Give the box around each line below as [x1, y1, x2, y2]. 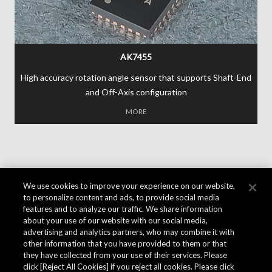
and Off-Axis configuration [85, 87, 187, 98]
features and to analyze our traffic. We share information [23, 204, 223, 214]
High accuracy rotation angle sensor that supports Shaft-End [21, 72, 251, 83]
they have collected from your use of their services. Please [23, 250, 228, 260]
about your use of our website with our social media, [23, 216, 208, 225]
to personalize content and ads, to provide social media [23, 192, 220, 202]
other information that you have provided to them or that [23, 239, 227, 248]
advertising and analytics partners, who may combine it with [23, 227, 235, 237]
